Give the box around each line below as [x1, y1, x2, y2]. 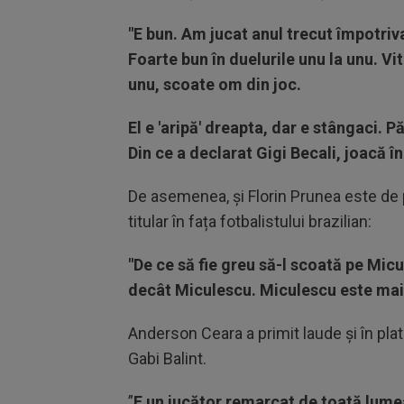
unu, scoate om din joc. [128, 75, 301, 94]
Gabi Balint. [128, 349, 210, 368]
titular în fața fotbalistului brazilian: [128, 212, 372, 231]
